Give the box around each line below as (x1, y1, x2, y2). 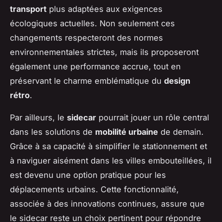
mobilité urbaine (95, 126, 158, 137)
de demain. (158, 126, 204, 137)
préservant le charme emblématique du (10, 75, 164, 86)
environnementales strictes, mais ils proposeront (10, 47, 199, 57)
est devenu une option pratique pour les (10, 169, 166, 180)
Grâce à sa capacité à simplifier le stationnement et (10, 141, 207, 151)
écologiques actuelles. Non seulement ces (10, 18, 175, 28)
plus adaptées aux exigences (47, 3, 163, 14)
